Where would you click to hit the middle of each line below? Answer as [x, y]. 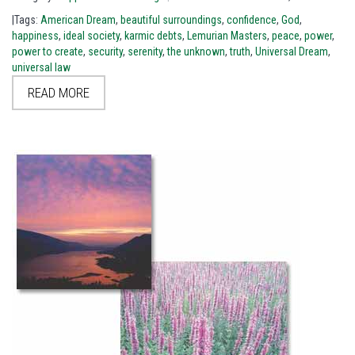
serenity [145, 52]
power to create [48, 52]
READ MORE [59, 93]
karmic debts [153, 36]
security [105, 52]
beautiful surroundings [171, 20]
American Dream [78, 20]
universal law [41, 68]
